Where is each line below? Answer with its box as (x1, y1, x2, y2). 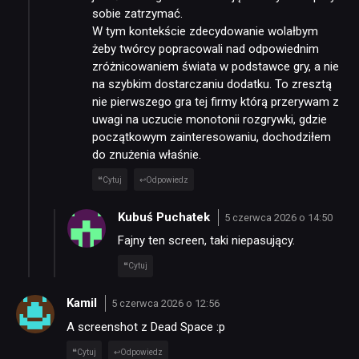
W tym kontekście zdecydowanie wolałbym (92, 23, 318, 38)
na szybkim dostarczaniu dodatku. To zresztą (92, 76, 332, 91)
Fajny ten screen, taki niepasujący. (118, 233, 295, 248)
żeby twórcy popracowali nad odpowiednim (92, 41, 319, 56)
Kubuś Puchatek (118, 209, 213, 224)
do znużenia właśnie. (92, 147, 201, 162)
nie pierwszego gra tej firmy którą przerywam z (92, 94, 339, 109)
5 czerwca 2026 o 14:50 (224, 211, 333, 224)
